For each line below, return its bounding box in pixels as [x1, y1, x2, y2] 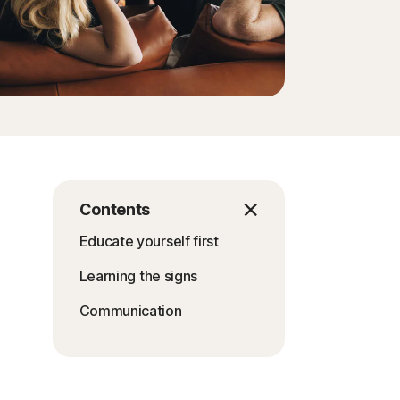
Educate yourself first [79, 232, 219, 250]
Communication [79, 302, 182, 320]
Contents [79, 200, 151, 219]
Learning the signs [79, 267, 198, 285]
